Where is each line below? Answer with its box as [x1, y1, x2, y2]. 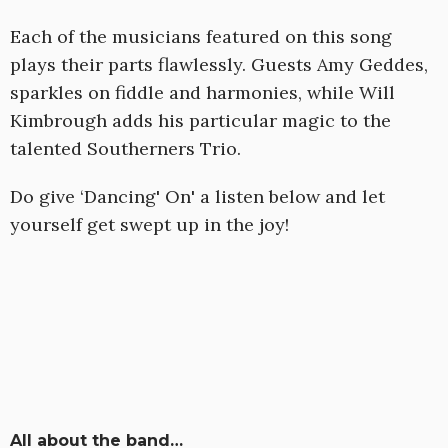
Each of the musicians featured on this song [10, 25, 392, 49]
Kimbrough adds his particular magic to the [10, 109, 391, 133]
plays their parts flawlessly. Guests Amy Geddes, [10, 53, 428, 77]
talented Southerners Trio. [10, 137, 241, 161]
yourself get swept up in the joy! [10, 213, 289, 237]
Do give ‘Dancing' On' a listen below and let [10, 185, 385, 209]
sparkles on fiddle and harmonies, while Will [10, 81, 395, 105]
